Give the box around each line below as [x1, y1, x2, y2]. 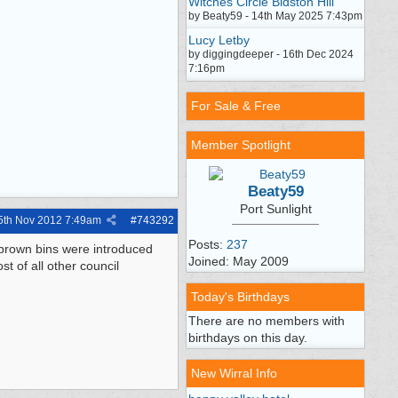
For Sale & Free [191, 99, 281, 113]
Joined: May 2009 [188, 254, 289, 268]
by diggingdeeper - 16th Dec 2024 [188, 48, 354, 60]
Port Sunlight [239, 202, 312, 216]
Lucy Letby [188, 33, 250, 47]
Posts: [188, 237, 227, 251]
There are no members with [188, 314, 345, 328]
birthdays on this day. [188, 330, 307, 345]
